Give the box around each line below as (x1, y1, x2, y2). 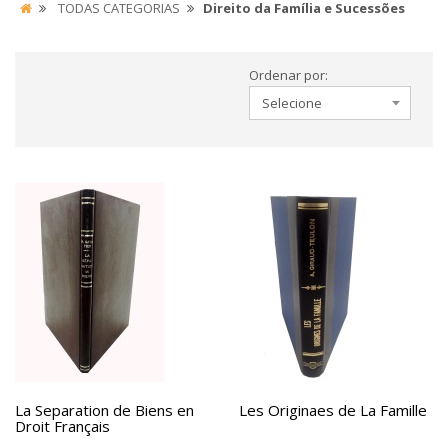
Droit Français (15, 416, 110, 436)
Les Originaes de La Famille (239, 400, 427, 420)
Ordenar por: (249, 66, 328, 84)
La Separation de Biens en (15, 400, 194, 420)
